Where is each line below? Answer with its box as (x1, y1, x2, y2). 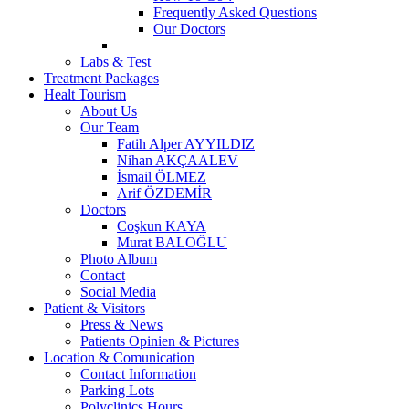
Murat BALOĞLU (117, 234, 227, 250)
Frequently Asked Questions (153, 4, 317, 20)
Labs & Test (80, 53, 151, 69)
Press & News (80, 316, 163, 332)
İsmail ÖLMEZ (117, 168, 206, 184)
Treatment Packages (44, 69, 159, 86)
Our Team (80, 119, 139, 135)
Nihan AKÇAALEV (117, 152, 238, 168)
